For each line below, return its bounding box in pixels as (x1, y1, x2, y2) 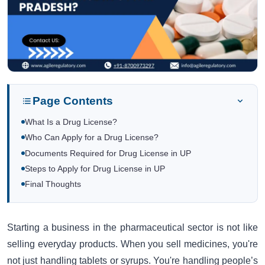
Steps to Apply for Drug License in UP (25, 164, 165, 173)
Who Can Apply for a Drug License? (25, 133, 159, 143)
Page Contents (33, 94, 113, 107)
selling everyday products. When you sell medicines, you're (7, 238, 258, 249)
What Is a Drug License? (25, 117, 117, 127)
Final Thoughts (25, 180, 81, 189)
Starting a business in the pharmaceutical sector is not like (7, 222, 258, 232)
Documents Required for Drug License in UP (25, 148, 191, 158)
